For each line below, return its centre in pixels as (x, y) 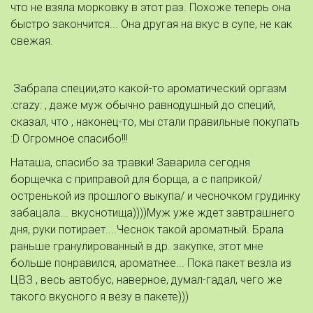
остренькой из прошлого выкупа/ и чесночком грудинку (155, 196)
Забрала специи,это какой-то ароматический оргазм (148, 88)
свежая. (33, 41)
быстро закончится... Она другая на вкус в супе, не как (151, 24)
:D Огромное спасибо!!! (71, 139)
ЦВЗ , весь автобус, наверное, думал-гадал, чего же (146, 280)
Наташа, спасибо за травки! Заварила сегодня (130, 162)
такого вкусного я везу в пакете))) (101, 297)
